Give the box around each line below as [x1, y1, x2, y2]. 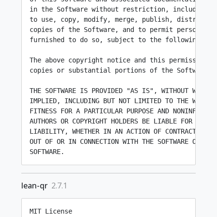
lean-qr [21, 180, 47, 191]
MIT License [30, 207, 72, 215]
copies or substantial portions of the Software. [30, 66, 212, 74]
